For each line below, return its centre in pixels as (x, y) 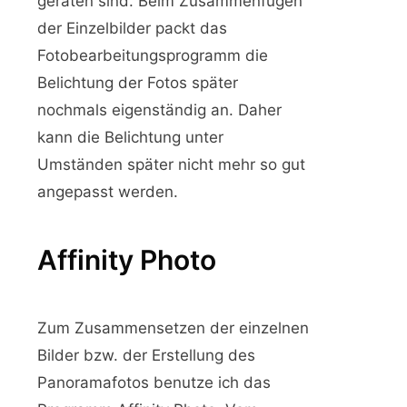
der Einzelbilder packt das (132, 28)
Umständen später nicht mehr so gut (171, 164)
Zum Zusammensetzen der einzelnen (173, 328)
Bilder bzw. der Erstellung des (146, 355)
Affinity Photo (127, 259)
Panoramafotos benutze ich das (154, 382)
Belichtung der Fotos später (138, 82)
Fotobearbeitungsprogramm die (153, 55)
